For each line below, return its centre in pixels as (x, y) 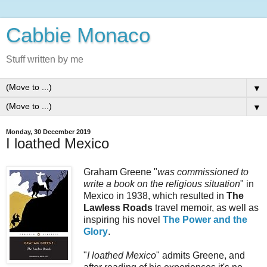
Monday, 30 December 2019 (48, 132)
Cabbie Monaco (78, 35)
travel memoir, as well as (206, 207)
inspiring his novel (123, 219)
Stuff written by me (45, 59)
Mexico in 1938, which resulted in (155, 195)
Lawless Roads (118, 207)
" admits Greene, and (201, 255)
